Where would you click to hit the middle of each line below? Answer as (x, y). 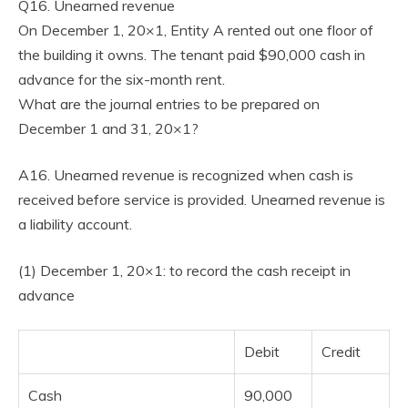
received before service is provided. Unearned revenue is (202, 199)
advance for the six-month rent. (122, 79)
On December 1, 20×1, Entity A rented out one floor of (196, 30)
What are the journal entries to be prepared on (169, 104)
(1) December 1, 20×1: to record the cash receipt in (184, 270)
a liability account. (75, 224)
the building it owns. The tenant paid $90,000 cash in (192, 55)
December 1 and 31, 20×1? (108, 128)
